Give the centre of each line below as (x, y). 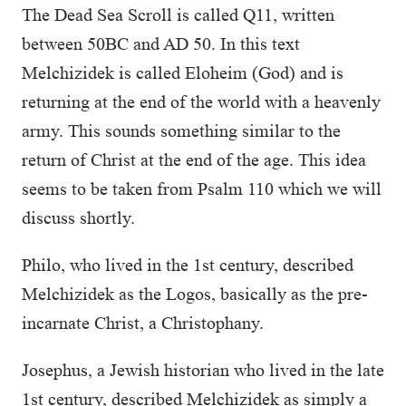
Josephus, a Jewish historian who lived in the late (203, 370)
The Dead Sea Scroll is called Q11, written (178, 14)
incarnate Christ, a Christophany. (143, 323)
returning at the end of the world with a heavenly (201, 101)
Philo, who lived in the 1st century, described (188, 265)
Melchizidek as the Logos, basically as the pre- (195, 294)
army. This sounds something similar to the (181, 130)
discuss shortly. (78, 217)
